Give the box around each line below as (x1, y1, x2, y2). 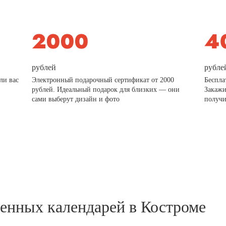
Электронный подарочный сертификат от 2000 (32, 76, 175, 84)
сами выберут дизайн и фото (32, 95, 120, 103)
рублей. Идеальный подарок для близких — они (32, 85, 180, 93)
